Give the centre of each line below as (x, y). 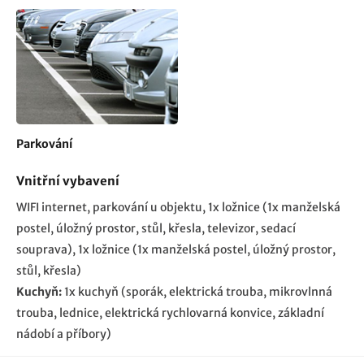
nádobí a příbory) (64, 334)
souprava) (44, 249)
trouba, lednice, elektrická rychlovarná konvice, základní (170, 313)
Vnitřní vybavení (68, 181)
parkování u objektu (147, 207)
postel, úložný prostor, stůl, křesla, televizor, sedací (156, 228)
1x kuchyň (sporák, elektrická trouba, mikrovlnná (198, 292)
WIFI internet (52, 207)
